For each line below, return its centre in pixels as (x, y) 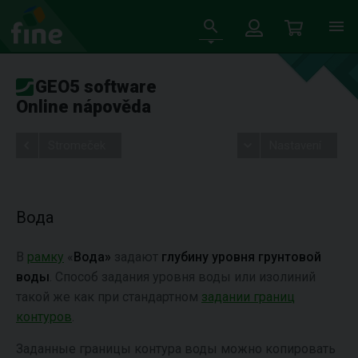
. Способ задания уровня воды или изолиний (183, 277)
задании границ (248, 297)
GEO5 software (96, 87)
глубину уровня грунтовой (241, 257)
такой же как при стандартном (109, 297)
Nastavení (295, 145)
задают (136, 257)
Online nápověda (84, 107)
